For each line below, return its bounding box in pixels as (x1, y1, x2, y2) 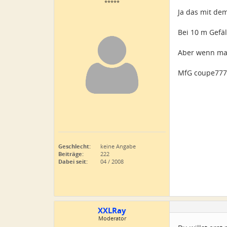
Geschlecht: (58, 142, 91, 150)
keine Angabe (99, 142, 136, 150)
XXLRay (98, 205, 126, 216)
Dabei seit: (58, 158, 88, 165)
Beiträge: (58, 150, 84, 158)
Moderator (98, 214, 126, 222)
